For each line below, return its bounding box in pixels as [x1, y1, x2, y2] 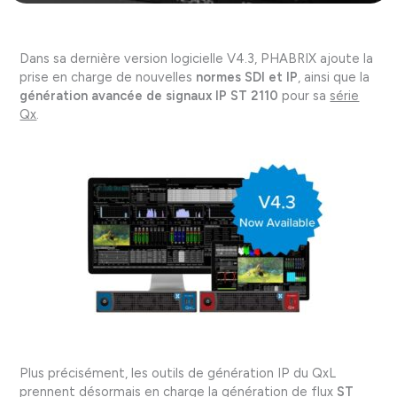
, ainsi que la [298, 68, 370, 85]
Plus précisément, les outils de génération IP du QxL [19, 365, 337, 382]
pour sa [278, 87, 331, 104]
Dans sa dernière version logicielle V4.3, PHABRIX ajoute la [19, 50, 374, 66]
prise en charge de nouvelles [19, 68, 197, 85]
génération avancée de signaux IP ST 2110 [19, 87, 279, 104]
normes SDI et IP [196, 68, 299, 85]
